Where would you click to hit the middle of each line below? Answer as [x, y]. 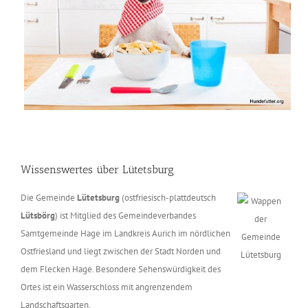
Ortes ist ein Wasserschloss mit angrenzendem [107, 287]
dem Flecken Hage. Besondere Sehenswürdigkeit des [121, 269]
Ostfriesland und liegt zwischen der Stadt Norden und [121, 252]
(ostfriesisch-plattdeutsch [168, 198]
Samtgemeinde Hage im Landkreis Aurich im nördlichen [125, 234]
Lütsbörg [38, 216]
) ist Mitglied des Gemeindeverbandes [125, 216]
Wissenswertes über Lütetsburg [97, 170]
